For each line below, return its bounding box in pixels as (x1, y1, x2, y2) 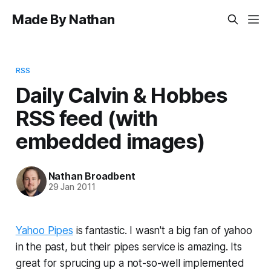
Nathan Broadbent (48, 170, 135, 183)
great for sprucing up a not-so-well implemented (15, 256, 244, 269)
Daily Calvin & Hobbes (15, 82, 228, 108)
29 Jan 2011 (48, 182, 96, 192)
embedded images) (15, 128, 206, 154)
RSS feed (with (15, 105, 158, 131)
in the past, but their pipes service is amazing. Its (15, 240, 242, 253)
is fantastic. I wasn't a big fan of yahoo (73, 224, 252, 237)
